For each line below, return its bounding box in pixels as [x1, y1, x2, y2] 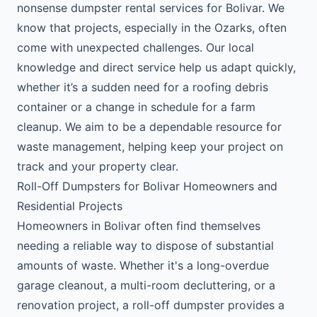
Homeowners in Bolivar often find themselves [17, 219, 260, 233]
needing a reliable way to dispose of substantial [17, 238, 274, 253]
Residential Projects [17, 199, 122, 213]
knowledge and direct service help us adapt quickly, [17, 60, 296, 74]
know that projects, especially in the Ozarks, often [17, 21, 287, 35]
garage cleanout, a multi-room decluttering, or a [17, 278, 275, 292]
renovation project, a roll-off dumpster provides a [17, 298, 284, 312]
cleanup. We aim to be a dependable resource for [17, 120, 282, 134]
